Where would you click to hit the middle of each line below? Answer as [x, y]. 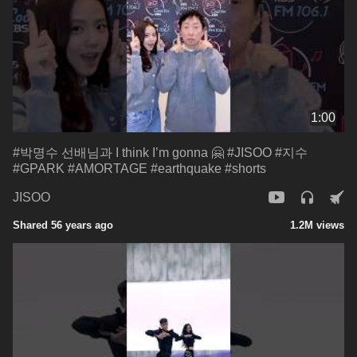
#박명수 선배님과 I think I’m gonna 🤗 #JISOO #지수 [160, 152]
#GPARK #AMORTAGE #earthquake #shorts [139, 168]
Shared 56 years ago [63, 225]
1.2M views [317, 225]
